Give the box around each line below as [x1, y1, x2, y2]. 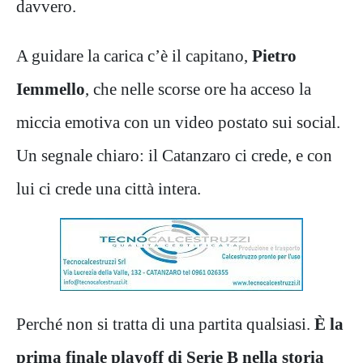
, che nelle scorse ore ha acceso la [85, 79, 311, 98]
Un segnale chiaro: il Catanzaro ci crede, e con [16, 145, 332, 164]
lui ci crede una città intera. [16, 178, 201, 198]
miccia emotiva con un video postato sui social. [16, 112, 340, 131]
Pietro [252, 45, 297, 65]
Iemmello [16, 79, 85, 98]
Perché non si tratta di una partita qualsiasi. [16, 314, 314, 333]
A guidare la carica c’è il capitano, [16, 45, 252, 65]
